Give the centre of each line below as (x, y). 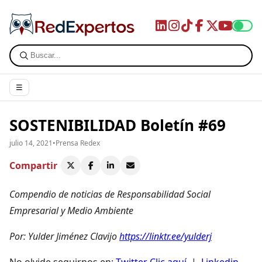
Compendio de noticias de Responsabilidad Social (110, 194)
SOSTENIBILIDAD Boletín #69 (118, 125)
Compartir (33, 165)
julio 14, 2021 (31, 143)
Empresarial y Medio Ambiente (71, 210)
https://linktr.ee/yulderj (166, 236)
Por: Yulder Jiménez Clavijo (64, 236)
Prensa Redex (78, 143)
